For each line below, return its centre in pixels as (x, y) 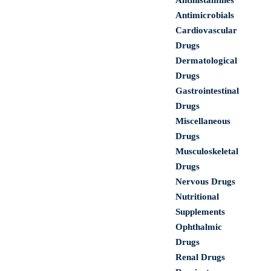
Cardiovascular (206, 30)
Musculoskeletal (207, 151)
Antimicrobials (205, 15)
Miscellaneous (203, 121)
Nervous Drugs (205, 181)
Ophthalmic (199, 227)
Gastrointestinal (207, 91)
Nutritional (197, 197)
